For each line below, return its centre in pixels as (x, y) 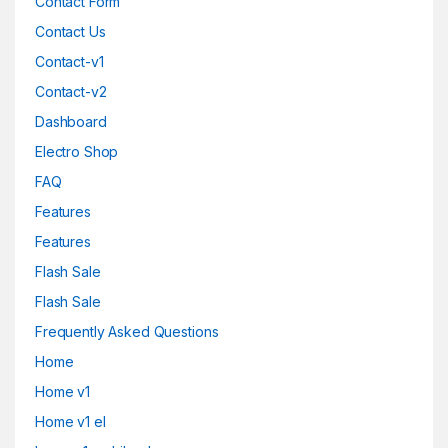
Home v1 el (70, 421)
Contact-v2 (71, 91)
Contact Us (70, 31)
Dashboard (71, 121)
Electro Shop (77, 151)
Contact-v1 (69, 61)
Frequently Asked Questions (127, 331)
